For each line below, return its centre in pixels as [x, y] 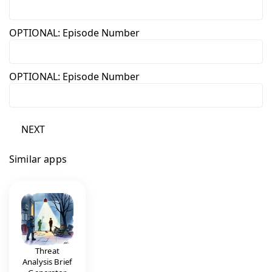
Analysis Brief [47, 261]
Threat [47, 250]
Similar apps [38, 159]
